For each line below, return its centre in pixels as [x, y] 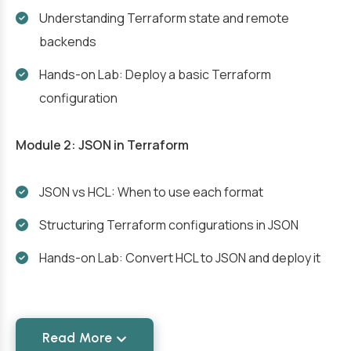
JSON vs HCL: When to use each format [151, 192]
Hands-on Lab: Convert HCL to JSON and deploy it [180, 258]
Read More [78, 338]
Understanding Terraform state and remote [164, 18]
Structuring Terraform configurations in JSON [169, 225]
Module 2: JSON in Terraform [102, 145]
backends [68, 42]
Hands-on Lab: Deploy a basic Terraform [155, 74]
